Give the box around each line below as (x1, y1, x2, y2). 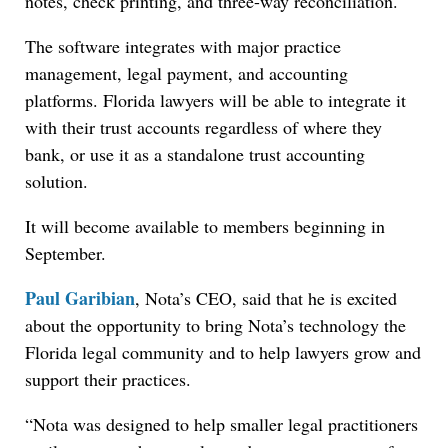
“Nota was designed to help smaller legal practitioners (25, 412, 418, 437)
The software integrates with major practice (25, 34, 341, 59)
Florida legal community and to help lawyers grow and (25, 340, 421, 365)
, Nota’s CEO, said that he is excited (135, 286, 397, 311)
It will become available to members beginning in (25, 214, 385, 239)
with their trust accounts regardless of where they (25, 115, 382, 140)
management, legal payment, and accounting (25, 61, 348, 86)
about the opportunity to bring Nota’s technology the (25, 313, 406, 338)
